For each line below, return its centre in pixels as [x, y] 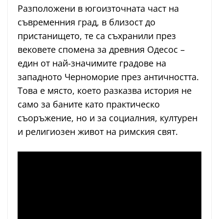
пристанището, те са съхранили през [97, 36]
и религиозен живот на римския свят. [98, 132]
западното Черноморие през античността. [108, 77]
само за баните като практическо [89, 104]
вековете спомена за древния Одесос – [101, 50]
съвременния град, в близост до [87, 22]
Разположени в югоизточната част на [98, 9]
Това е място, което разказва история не [105, 91]
